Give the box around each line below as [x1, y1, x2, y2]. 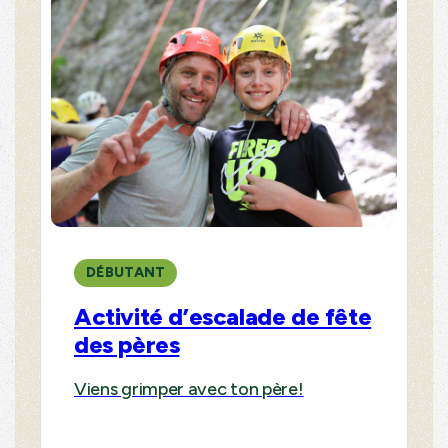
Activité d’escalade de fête [74, 301, 372, 331]
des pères [74, 329, 180, 359]
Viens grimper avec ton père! [74, 377, 304, 400]
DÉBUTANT [86, 263, 166, 281]
